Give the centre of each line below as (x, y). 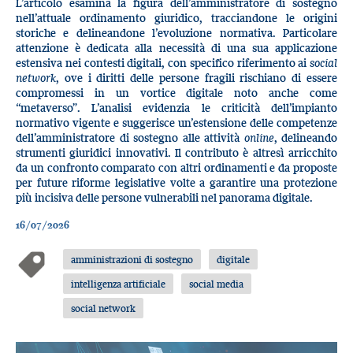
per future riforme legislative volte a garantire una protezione (176, 182)
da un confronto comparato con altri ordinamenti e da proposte (176, 167)
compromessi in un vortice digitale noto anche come (176, 92)
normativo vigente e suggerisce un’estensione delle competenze (176, 122)
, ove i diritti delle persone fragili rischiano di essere (197, 77)
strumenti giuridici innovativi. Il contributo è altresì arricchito (176, 152)
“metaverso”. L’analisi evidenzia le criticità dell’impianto (176, 107)
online (259, 137)
